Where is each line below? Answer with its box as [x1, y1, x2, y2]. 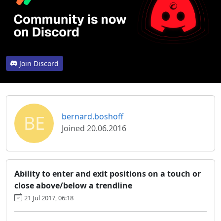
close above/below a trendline [14, 180, 132, 191]
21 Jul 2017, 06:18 [24, 193, 74, 202]
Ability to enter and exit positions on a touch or [14, 168, 201, 179]
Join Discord [19, 58, 59, 68]
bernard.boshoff [62, 110, 123, 122]
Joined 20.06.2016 [62, 122, 126, 134]
